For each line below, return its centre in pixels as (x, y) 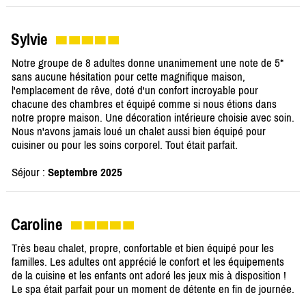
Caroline (37, 225)
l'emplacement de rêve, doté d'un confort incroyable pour (135, 91)
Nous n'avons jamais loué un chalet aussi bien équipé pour (139, 131)
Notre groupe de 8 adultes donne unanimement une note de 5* (148, 63)
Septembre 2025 (85, 172)
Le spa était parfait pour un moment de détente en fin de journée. (153, 289)
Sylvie (29, 40)
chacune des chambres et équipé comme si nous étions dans (144, 104)
